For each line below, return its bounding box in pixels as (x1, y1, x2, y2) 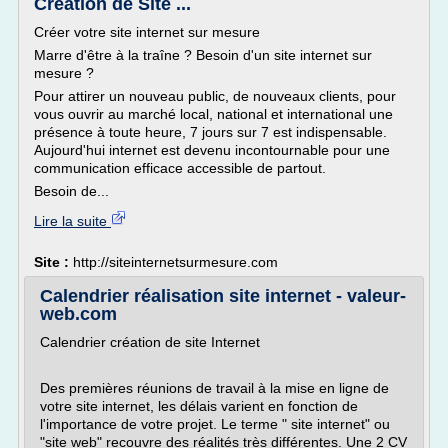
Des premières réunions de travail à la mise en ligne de (40, 380, 389, 396)
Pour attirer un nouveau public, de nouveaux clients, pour (34, 88, 396, 104)
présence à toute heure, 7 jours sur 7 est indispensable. (34, 124, 387, 140)
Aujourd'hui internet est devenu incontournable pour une (34, 142, 390, 158)
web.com (40, 304, 117, 324)
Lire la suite (34, 213, 111, 229)
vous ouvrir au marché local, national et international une (34, 106, 393, 122)
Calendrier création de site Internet (40, 334, 260, 350)
